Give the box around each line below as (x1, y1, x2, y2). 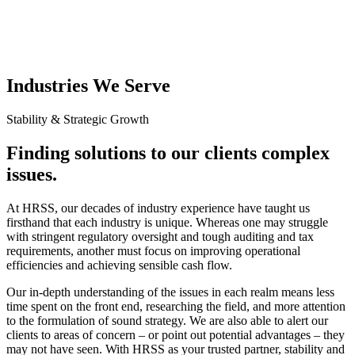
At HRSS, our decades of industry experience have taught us (6, 200, 310, 215)
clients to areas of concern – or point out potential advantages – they (6, 327, 345, 342)
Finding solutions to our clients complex (6, 142, 330, 163)
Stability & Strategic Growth (6, 112, 149, 126)
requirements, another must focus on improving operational (6, 243, 300, 258)
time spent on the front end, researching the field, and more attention (6, 299, 345, 313)
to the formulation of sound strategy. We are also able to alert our (6, 313, 328, 327)
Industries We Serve (6, 74, 170, 96)
